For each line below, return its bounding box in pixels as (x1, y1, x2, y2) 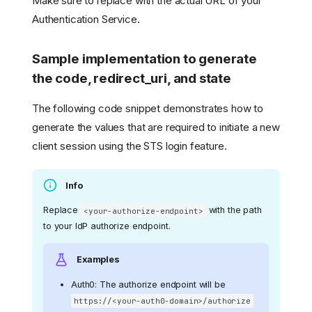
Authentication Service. (32, 12, 140, 26)
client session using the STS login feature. (32, 139, 227, 153)
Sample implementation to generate (32, 50, 257, 67)
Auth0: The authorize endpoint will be (71, 279, 226, 290)
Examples (77, 254, 120, 265)
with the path (205, 205, 262, 216)
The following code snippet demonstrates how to (32, 101, 264, 115)
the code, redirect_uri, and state (32, 70, 231, 86)
